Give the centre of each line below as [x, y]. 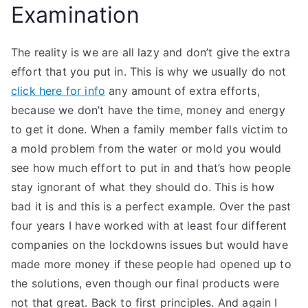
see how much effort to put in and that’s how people [151, 168]
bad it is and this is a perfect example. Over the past [151, 206]
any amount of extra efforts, [183, 91]
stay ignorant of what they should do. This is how [143, 187]
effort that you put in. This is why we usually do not [149, 71]
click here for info [58, 91]
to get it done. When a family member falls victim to [150, 129]
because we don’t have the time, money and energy [148, 110]
